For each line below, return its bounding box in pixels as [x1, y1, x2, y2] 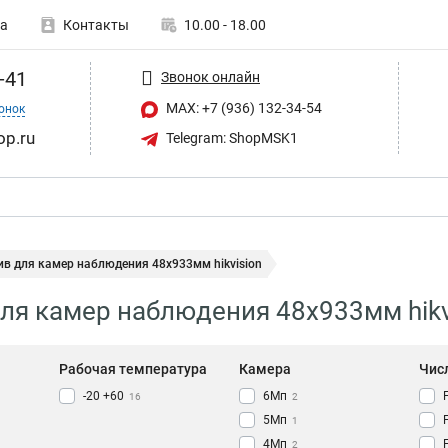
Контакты [63, 17, 129, 33]
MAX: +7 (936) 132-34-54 [163, 100, 322, 116]
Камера [239, 361, 291, 378]
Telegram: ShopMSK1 [163, 129, 298, 146]
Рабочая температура [59, 361, 207, 378]
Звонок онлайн [161, 68, 260, 85]
